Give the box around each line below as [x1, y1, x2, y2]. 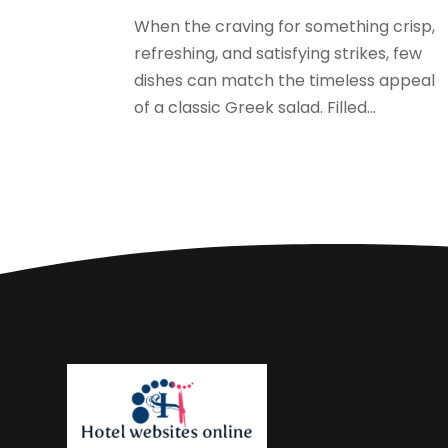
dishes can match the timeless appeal [134, 69, 436, 93]
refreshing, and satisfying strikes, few [134, 42, 423, 66]
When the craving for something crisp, [134, 15, 436, 39]
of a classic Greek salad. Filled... [134, 96, 377, 120]
